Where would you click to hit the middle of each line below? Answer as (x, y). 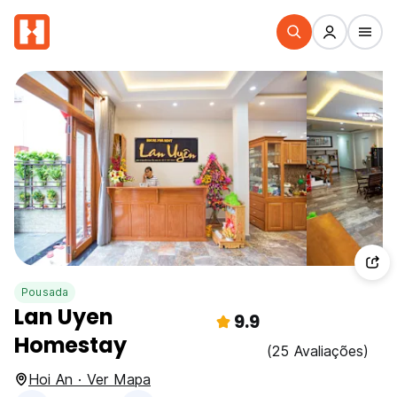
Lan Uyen (64, 317)
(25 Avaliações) (318, 351)
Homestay (70, 345)
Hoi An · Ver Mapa (90, 379)
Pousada (45, 292)
